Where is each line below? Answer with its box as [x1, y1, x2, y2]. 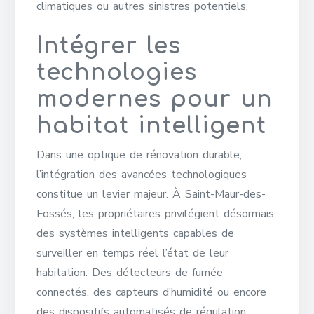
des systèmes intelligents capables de [36, 226, 235, 241]
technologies [36, 60, 198, 85]
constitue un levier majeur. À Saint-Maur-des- [36, 186, 266, 202]
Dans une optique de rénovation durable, [36, 147, 243, 163]
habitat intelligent [36, 114, 267, 138]
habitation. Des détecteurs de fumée [36, 265, 224, 280]
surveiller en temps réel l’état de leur [36, 245, 229, 261]
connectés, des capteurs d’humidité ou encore [36, 285, 267, 300]
